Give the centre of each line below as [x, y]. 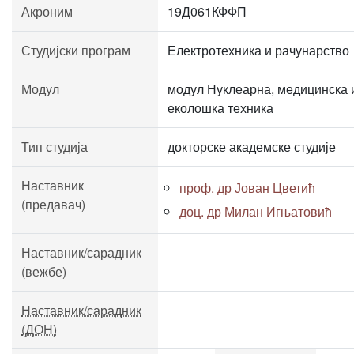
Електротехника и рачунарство [258, 50]
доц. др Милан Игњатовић [256, 211]
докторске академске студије [252, 147]
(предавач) [53, 204]
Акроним [47, 11]
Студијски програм [76, 50]
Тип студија [55, 147]
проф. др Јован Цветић [247, 188]
